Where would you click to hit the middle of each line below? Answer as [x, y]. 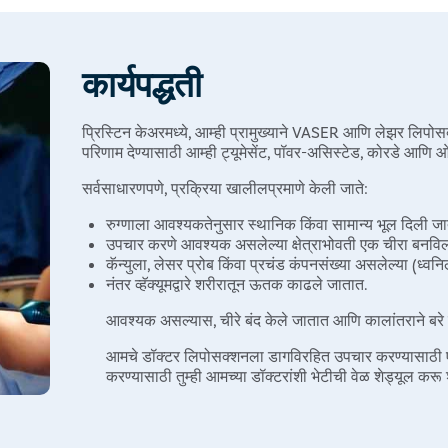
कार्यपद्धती [142, 82]
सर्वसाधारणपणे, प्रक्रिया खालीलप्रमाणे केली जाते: [225, 187]
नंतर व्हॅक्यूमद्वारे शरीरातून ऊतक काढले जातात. [237, 283]
